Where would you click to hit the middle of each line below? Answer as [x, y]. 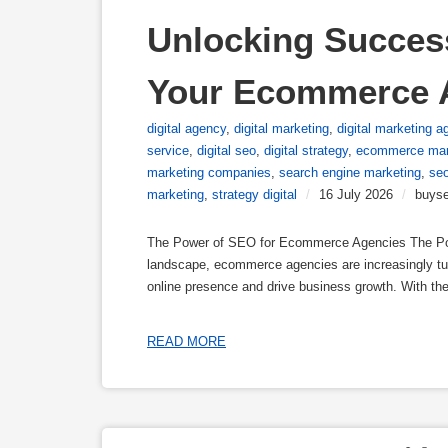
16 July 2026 [356, 194]
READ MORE [186, 341]
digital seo [226, 150]
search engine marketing [350, 172]
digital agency [186, 128]
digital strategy [306, 150]
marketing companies [209, 172]
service [168, 150]
